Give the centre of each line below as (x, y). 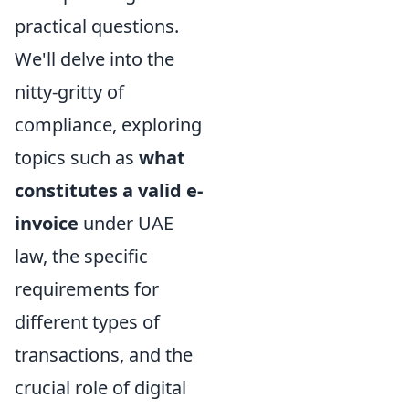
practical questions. (97, 26)
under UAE (126, 223)
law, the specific (81, 256)
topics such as (77, 157)
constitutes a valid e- (109, 190)
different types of (87, 321)
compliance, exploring (108, 124)
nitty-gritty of (69, 91)
